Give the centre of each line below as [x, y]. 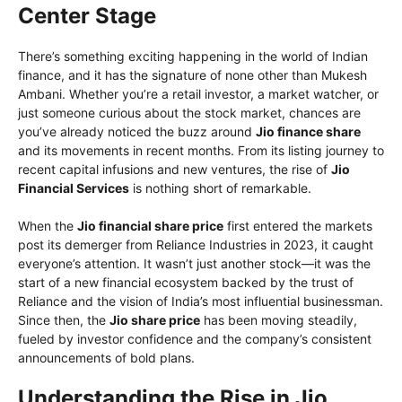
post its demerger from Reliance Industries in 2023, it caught [196, 244]
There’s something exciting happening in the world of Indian [193, 56]
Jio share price [155, 319]
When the [48, 225]
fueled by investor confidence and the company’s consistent [195, 338]
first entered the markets [298, 225]
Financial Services [74, 188]
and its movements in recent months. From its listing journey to [201, 150]
